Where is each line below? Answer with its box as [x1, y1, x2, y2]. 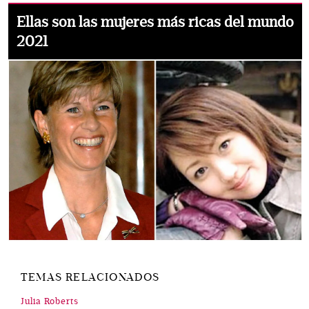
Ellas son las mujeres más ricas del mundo [17, 13, 294, 32]
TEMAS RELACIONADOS [21, 270, 160, 285]
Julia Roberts [21, 296, 79, 308]
